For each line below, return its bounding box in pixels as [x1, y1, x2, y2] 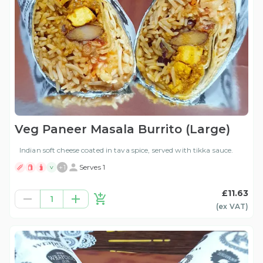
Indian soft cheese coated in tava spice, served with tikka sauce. [19, 146, 234, 155]
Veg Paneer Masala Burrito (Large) [15, 122, 230, 137]
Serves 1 [79, 163, 105, 172]
